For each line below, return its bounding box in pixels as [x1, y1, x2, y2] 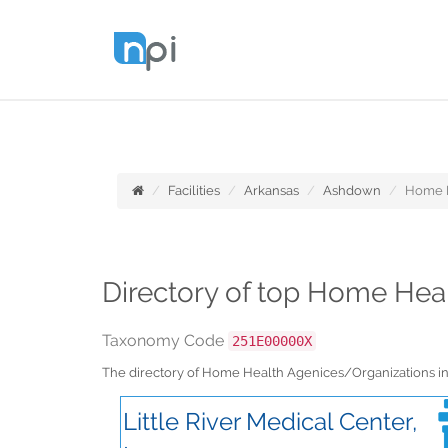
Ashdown [323, 183, 381, 198]
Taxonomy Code [102, 331, 228, 350]
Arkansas [244, 183, 299, 198]
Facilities [168, 183, 220, 198]
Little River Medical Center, [123, 407, 417, 436]
